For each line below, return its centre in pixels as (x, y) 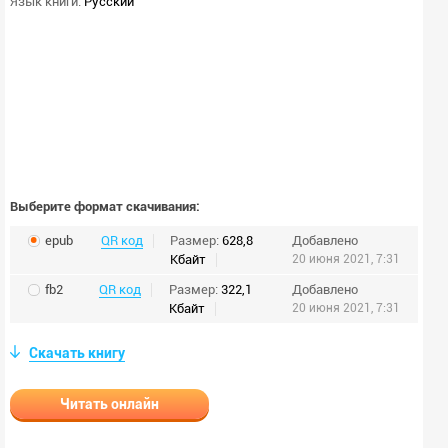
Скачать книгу (77, 353)
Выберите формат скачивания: (105, 206)
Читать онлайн (109, 404)
